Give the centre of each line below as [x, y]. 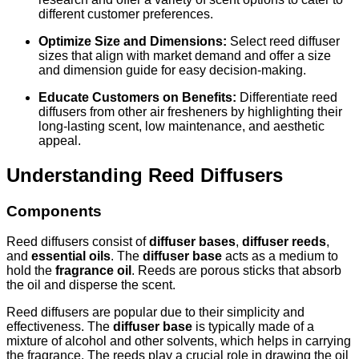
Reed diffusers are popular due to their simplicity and [155, 313]
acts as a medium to [280, 256]
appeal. [60, 140]
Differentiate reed [287, 97]
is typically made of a [253, 327]
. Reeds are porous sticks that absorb [236, 271]
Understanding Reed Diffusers [145, 175]
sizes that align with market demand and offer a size [185, 55]
